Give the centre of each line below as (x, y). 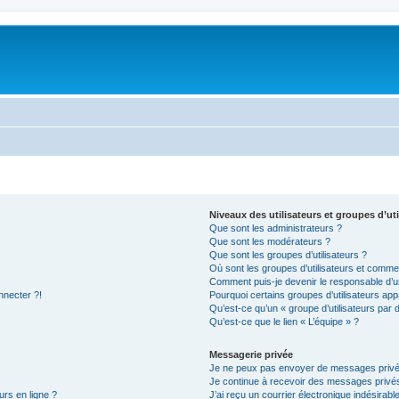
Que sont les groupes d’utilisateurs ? (289, 255)
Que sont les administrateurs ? (276, 228)
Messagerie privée (252, 354)
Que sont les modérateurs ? (270, 241)
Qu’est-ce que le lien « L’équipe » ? (285, 322)
